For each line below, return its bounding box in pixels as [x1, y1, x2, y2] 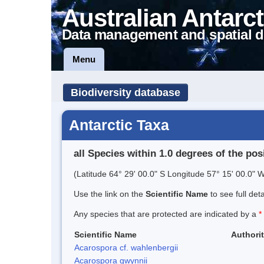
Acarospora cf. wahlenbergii [74, 242, 178, 252]
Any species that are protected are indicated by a [74, 209, 259, 219]
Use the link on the [74, 189, 146, 199]
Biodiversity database [71, 87, 180, 98]
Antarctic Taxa [69, 117, 169, 133]
